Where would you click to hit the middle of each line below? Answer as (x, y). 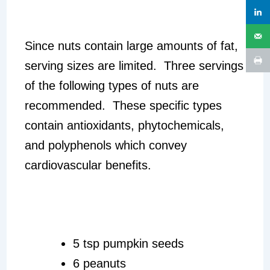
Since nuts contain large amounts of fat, (131, 46)
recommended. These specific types (123, 105)
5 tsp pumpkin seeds (128, 243)
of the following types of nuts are (111, 85)
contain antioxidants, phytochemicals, (124, 125)
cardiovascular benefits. (88, 165)
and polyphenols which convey (105, 145)
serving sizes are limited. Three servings (134, 65)
